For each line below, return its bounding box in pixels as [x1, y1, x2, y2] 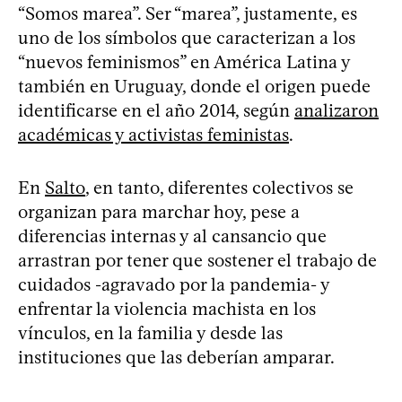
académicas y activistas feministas [18, 123, 289, 145]
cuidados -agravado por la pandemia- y [18, 273, 329, 295]
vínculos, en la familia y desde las [18, 321, 283, 344]
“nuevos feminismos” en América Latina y [18, 50, 350, 73]
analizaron [294, 99, 379, 121]
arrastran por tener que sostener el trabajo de [18, 249, 377, 271]
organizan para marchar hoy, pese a [18, 200, 300, 223]
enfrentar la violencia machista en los [18, 297, 316, 319]
